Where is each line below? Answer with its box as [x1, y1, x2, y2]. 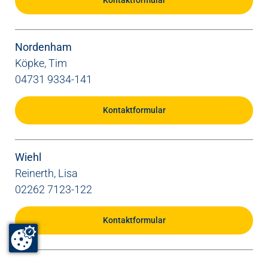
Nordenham [15, 41, 72, 54]
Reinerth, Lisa [15, 167, 78, 180]
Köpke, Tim [15, 57, 67, 70]
